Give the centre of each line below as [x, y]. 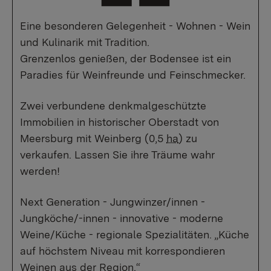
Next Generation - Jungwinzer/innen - [113, 202]
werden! [40, 171]
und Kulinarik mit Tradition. [85, 42]
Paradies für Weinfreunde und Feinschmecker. [133, 75]
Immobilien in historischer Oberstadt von [119, 122]
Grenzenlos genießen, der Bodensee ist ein [126, 58]
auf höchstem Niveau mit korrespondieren [122, 251]
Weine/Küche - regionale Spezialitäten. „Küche [135, 234]
